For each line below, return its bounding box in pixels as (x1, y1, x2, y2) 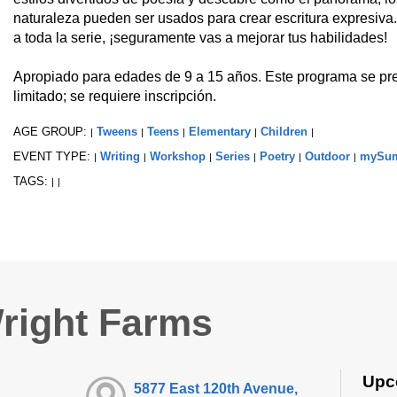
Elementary (188, 124, 251, 138)
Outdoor (304, 149, 350, 163)
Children (260, 124, 307, 138)
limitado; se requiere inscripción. (12, 88, 216, 104)
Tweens (96, 124, 137, 138)
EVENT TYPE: (12, 149, 94, 163)
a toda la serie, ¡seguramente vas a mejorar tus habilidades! (12, 29, 387, 45)
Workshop (149, 149, 206, 163)
